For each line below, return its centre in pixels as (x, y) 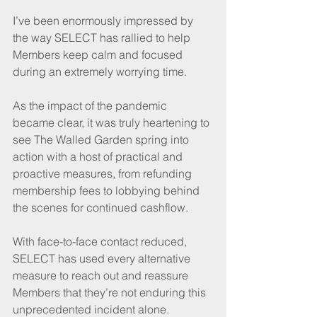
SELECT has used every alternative (103, 258)
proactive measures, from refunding (104, 173)
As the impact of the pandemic (91, 105)
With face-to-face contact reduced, (101, 241)
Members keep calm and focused (99, 54)
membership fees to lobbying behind (108, 190)
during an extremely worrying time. (100, 71)
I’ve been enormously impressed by (104, 20)
